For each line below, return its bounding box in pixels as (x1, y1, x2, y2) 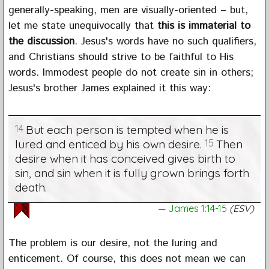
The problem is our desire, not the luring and (8, 235, 217, 251)
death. (14, 180, 47, 195)
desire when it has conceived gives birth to (14, 151, 235, 166)
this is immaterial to (157, 17, 250, 34)
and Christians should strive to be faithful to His (8, 49, 234, 65)
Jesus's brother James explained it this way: (8, 80, 211, 96)
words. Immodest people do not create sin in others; (8, 64, 253, 80)
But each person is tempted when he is (25, 122, 229, 137)
